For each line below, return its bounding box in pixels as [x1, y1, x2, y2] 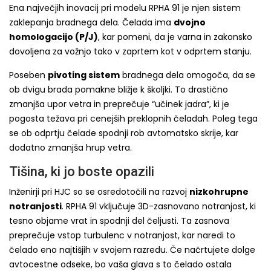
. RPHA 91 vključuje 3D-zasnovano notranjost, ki [62, 200, 256, 212]
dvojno [174, 16, 206, 28]
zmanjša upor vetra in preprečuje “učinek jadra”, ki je [9, 97, 229, 110]
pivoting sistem [48, 68, 120, 81]
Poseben [9, 68, 48, 81]
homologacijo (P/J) [9, 30, 98, 43]
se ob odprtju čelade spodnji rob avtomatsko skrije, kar [9, 126, 238, 139]
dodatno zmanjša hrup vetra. [9, 141, 132, 154]
